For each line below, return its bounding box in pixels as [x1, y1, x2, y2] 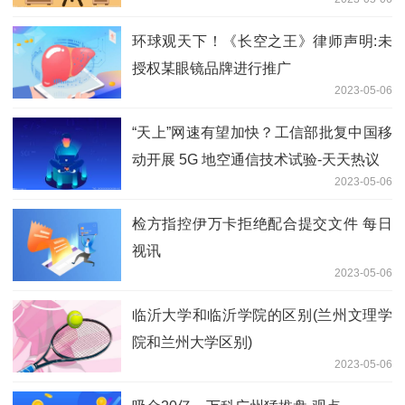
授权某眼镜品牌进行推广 [132, 61, 291, 77]
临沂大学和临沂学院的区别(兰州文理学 [132, 307, 392, 324]
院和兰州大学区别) [132, 334, 252, 351]
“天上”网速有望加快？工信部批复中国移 [132, 125, 392, 141]
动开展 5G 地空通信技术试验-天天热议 [132, 152, 380, 168]
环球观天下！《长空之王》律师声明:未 [132, 33, 392, 50]
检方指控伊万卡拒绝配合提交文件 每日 [132, 216, 392, 232]
